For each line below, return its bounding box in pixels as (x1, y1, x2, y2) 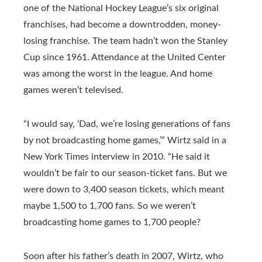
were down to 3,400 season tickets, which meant (23, 184, 225, 194)
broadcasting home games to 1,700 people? (23, 217, 201, 227)
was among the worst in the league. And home (23, 68, 212, 78)
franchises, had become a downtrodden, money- (23, 19, 221, 29)
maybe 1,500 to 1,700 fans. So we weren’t (23, 201, 196, 211)
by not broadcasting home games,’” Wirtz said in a (23, 135, 226, 145)
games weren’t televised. (23, 85, 123, 95)
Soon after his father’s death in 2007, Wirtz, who (23, 251, 223, 261)
